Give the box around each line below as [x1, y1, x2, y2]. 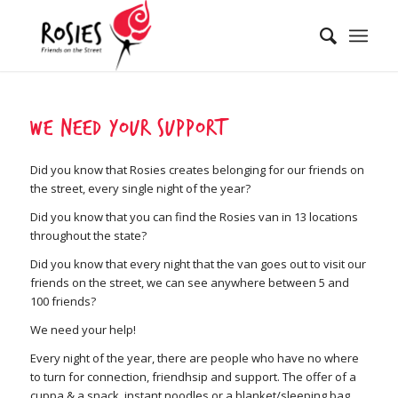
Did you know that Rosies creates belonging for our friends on [29, 162, 364, 179]
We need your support [29, 115, 226, 142]
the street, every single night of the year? [29, 180, 251, 197]
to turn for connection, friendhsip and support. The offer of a [29, 369, 356, 386]
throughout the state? [29, 227, 147, 244]
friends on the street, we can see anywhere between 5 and [29, 275, 349, 291]
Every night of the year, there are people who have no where [29, 350, 359, 367]
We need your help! [29, 322, 136, 338]
